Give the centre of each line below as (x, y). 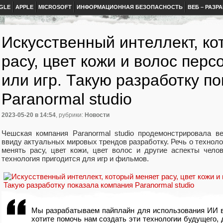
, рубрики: (70, 115)
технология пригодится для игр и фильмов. (76, 158)
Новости (97, 115)
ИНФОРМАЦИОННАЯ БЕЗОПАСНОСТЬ (130, 7)
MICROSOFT (55, 7)
